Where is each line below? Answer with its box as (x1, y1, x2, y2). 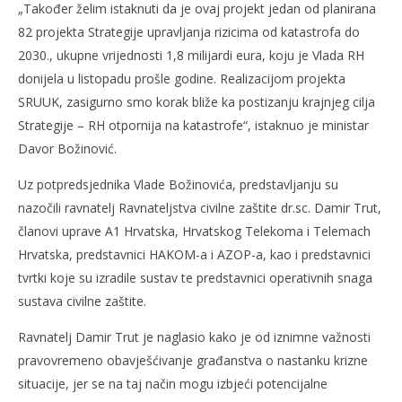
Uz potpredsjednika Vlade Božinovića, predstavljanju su (18, 175, 338, 193)
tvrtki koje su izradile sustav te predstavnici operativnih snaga (18, 268, 372, 286)
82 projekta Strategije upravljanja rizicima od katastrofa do (18, 22, 360, 40)
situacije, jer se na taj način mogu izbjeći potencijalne (18, 374, 328, 392)
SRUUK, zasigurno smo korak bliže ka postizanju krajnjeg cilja (18, 92, 375, 110)
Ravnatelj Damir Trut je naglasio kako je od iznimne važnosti (18, 328, 371, 345)
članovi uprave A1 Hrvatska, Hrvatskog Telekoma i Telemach (18, 222, 371, 240)
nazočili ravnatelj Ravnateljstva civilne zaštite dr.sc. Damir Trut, (18, 198, 381, 216)
